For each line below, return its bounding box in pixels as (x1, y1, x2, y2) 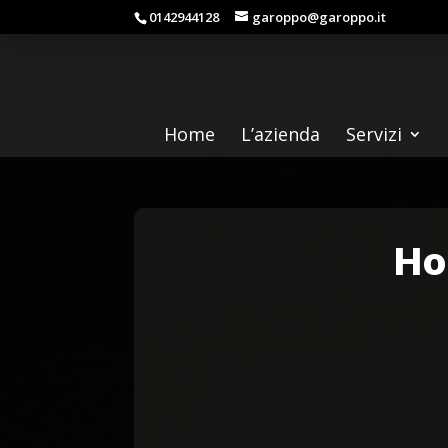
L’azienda (241, 121, 320, 146)
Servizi (346, 121, 402, 146)
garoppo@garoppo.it (252, 7, 387, 26)
